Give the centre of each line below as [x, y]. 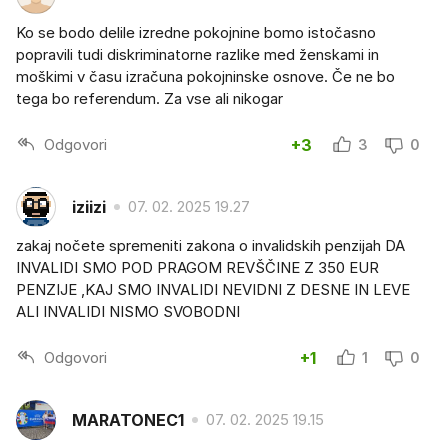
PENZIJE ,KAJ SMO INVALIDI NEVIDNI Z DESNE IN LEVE [213, 290]
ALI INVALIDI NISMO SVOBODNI [128, 312]
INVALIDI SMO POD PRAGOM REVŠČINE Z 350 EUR [197, 268]
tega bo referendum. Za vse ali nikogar [149, 99]
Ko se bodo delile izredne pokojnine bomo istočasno [196, 33]
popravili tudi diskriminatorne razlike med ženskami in [197, 55]
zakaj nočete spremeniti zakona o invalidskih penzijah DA [210, 246]
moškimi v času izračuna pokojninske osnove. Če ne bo [205, 77]
